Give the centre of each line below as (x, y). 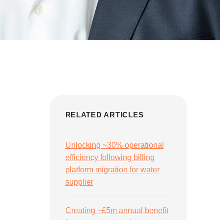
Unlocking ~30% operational (114, 145)
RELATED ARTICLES (104, 115)
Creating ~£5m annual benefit (117, 210)
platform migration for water (112, 170)
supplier (79, 182)
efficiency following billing (110, 157)
